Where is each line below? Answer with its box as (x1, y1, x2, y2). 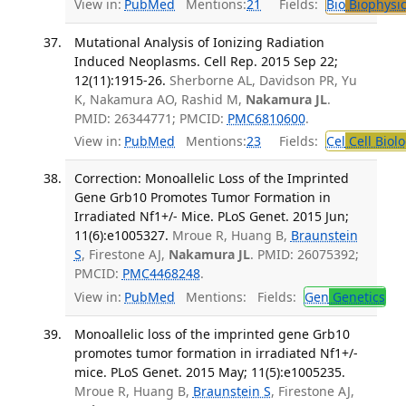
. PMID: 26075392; (249, 246, 359, 264)
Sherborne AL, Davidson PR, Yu (169, 71, 357, 89)
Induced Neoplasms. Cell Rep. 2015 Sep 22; (73, 52, 338, 70)
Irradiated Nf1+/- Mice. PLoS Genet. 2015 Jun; (73, 208, 349, 226)
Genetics (328, 287, 385, 305)
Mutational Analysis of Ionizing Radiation (73, 33, 324, 51)
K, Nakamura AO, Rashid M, (73, 90, 246, 108)
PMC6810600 (227, 109, 305, 127)
